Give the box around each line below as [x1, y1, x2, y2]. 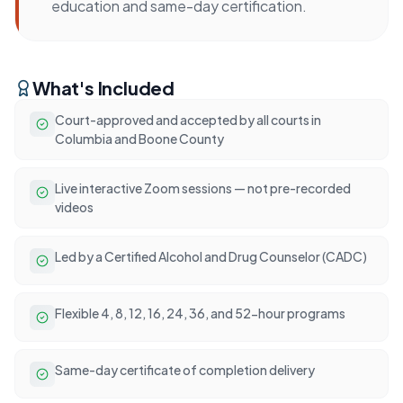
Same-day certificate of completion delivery [55, 361, 315, 378]
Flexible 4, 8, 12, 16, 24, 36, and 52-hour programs [55, 304, 345, 321]
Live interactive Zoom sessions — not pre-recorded [55, 179, 351, 196]
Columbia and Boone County [55, 130, 224, 147]
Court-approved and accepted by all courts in [55, 111, 321, 128]
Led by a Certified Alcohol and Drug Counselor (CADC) [55, 247, 367, 264]
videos [55, 198, 94, 215]
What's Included [32, 76, 175, 99]
